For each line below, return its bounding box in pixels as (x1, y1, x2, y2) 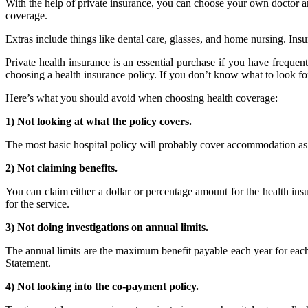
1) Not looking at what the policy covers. (5, 115, 192, 128)
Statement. (5, 257, 51, 269)
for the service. (5, 198, 69, 210)
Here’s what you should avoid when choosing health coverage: (5, 92, 278, 104)
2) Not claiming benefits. (5, 162, 118, 175)
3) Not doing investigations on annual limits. (5, 221, 208, 234)
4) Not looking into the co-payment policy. (5, 280, 199, 293)
